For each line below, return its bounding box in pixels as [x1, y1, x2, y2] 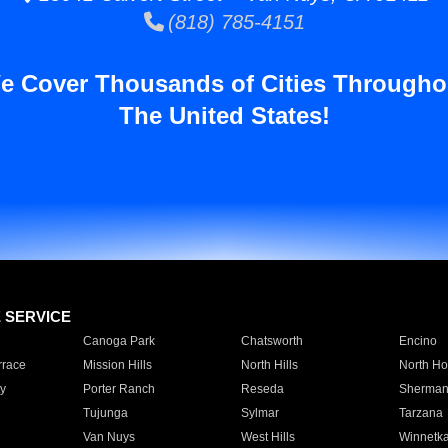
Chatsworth [240, 334, 303, 348]
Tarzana [398, 406, 443, 420]
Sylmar [240, 406, 279, 420]
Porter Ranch [82, 382, 155, 396]
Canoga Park [82, 334, 155, 348]
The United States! [118, 102, 330, 129]
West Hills [240, 430, 295, 444]
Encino [398, 334, 437, 348]
